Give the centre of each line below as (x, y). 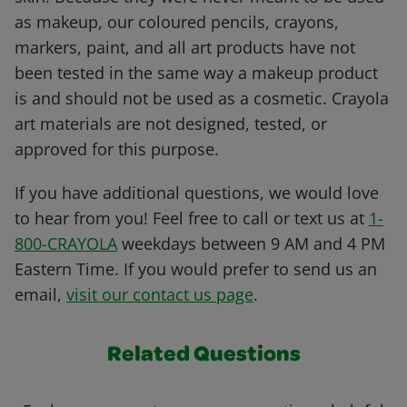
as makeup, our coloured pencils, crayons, (177, 22)
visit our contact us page (160, 295)
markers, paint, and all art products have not (185, 48)
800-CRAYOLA (66, 244)
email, (40, 295)
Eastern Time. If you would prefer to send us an (196, 269)
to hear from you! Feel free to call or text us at (192, 218)
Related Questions (203, 357)
